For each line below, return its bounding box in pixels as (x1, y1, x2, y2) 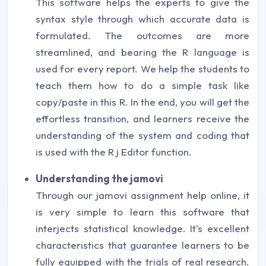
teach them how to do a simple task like (36, 79, 249, 91)
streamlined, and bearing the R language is (36, 46, 249, 58)
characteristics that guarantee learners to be (36, 239, 249, 251)
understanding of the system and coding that (36, 129, 249, 141)
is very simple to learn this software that (36, 205, 249, 218)
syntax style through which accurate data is (36, 12, 249, 25)
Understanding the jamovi (36, 172, 163, 185)
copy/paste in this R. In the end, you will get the (36, 96, 249, 108)
